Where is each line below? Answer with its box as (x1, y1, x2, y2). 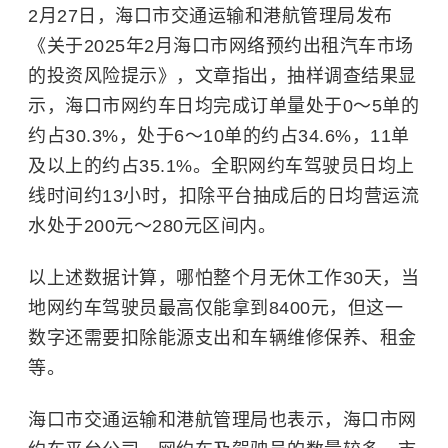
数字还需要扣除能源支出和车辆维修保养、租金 (28, 328, 417, 348)
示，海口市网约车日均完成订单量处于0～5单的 (28, 96, 419, 116)
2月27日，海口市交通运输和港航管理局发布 (28, 6, 393, 26)
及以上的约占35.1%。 (28, 156, 211, 176)
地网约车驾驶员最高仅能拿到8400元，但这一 (28, 298, 403, 318)
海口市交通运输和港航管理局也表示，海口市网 (28, 410, 417, 430)
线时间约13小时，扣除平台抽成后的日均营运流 (28, 186, 419, 206)
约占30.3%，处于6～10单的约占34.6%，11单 (28, 126, 410, 146)
